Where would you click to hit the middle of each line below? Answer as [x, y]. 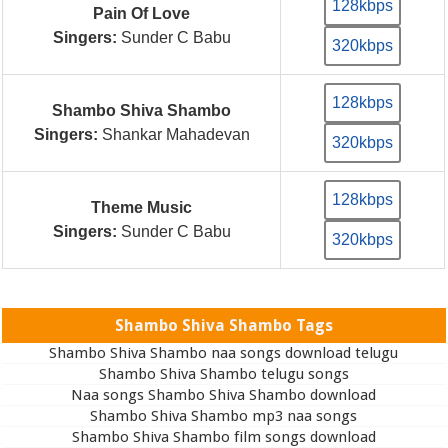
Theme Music [142, 207]
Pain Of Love [142, 13]
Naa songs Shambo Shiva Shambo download [224, 394]
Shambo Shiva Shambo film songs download [223, 436]
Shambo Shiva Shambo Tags [223, 325]
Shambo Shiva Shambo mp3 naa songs [224, 415]
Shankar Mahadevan [173, 134]
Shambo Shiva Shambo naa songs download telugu [224, 352]
